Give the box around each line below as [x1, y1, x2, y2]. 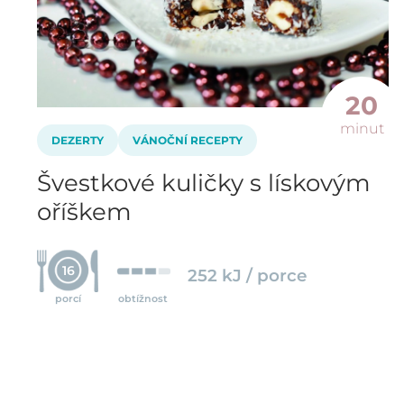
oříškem [37, 197, 132, 226]
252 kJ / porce [188, 264, 308, 286]
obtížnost [118, 291, 169, 305]
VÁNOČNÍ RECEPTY [133, 133, 243, 147]
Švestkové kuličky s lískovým [37, 168, 371, 197]
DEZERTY [51, 133, 104, 147]
